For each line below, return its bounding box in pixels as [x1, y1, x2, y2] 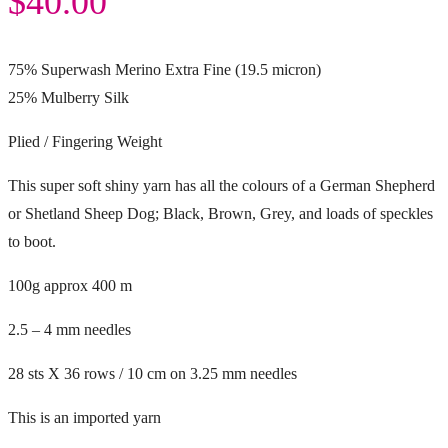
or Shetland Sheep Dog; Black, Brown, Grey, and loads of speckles [8, 204, 433, 222]
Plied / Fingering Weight [8, 132, 162, 150]
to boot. [8, 232, 56, 250]
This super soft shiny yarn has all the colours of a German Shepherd [8, 176, 435, 194]
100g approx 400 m [8, 276, 132, 294]
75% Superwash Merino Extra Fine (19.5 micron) [8, 60, 321, 78]
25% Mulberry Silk [8, 88, 129, 106]
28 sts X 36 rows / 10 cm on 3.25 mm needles [8, 364, 297, 382]
